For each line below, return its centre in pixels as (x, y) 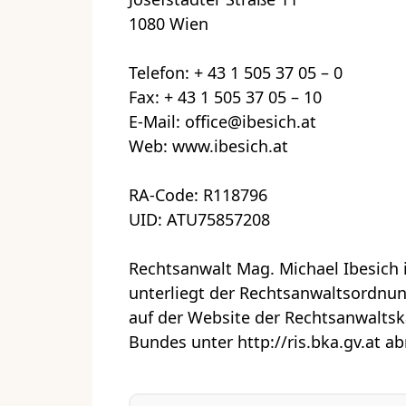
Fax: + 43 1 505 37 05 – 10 (225, 97)
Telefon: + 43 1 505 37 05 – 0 (236, 72)
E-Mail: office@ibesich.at (222, 121)
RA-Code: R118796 (198, 194)
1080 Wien (169, 23)
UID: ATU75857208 (199, 219)
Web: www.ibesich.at (208, 145)
